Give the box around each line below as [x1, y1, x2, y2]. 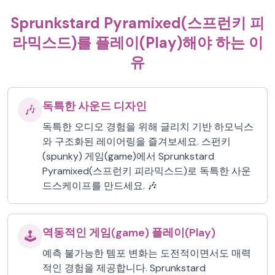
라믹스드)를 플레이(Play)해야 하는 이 [12, 33, 263, 52]
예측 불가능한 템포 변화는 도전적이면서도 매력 [42, 247, 251, 260]
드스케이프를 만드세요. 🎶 [42, 179, 157, 192]
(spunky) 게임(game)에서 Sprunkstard [42, 150, 214, 163]
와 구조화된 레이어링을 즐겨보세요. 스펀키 [42, 135, 231, 148]
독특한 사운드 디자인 [42, 99, 147, 114]
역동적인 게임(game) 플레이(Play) [42, 225, 215, 240]
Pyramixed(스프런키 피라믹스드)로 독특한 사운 [42, 165, 251, 177]
